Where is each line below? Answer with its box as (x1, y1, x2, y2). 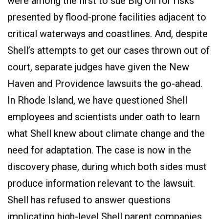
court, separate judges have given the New (7, 61, 189, 73)
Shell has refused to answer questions (7, 194, 171, 206)
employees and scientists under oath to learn (7, 111, 200, 123)
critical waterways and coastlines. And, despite (7, 28, 208, 40)
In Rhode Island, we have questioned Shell (7, 94, 187, 106)
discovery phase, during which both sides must (7, 161, 207, 173)
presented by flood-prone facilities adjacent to (7, 11, 206, 23)
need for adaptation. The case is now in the (7, 144, 191, 156)
